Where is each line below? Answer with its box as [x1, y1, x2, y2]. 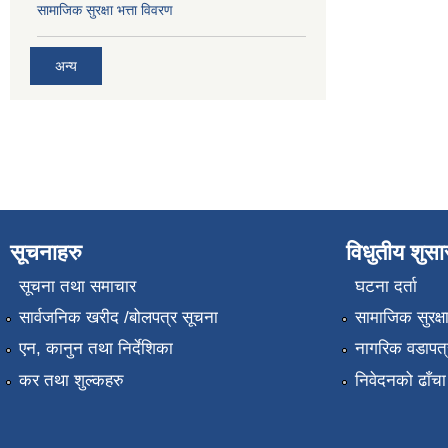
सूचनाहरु [10, 240, 82, 266]
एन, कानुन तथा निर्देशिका [18, 339, 173, 359]
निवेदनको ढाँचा [354, 370, 446, 390]
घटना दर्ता [354, 276, 417, 296]
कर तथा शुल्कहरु [18, 370, 124, 390]
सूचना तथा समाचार [18, 276, 136, 296]
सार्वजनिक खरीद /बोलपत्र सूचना [18, 308, 218, 328]
